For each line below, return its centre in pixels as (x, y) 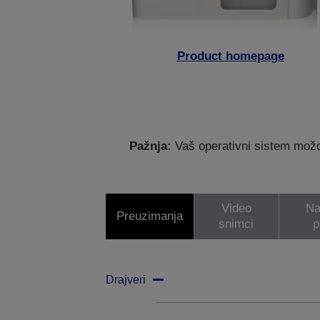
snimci (236, 224)
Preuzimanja (149, 216)
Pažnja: (151, 146)
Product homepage (230, 56)
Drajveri (125, 280)
